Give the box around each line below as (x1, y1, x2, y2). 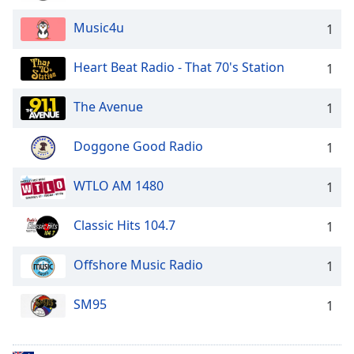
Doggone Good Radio (73, 137, 203, 156)
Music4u (73, 19, 124, 37)
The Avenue (73, 98, 143, 116)
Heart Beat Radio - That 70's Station (73, 58, 284, 77)
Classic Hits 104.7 (73, 217, 175, 235)
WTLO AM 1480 (73, 177, 164, 195)
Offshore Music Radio (73, 256, 203, 274)
